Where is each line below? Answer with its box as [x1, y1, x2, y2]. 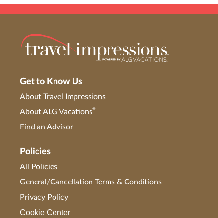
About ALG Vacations [20, 108, 92, 116]
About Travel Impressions [20, 92, 106, 101]
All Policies [20, 163, 57, 171]
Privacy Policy [20, 193, 68, 201]
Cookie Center [20, 208, 70, 217]
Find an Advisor [20, 123, 73, 131]
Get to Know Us [20, 77, 82, 86]
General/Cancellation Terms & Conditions [20, 178, 162, 186]
